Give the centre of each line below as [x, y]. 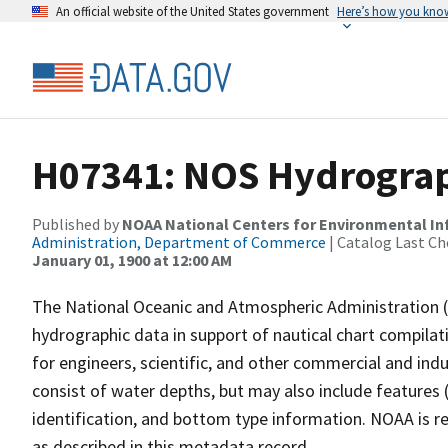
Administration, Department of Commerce [179, 242]
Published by [77, 224]
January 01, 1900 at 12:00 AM [132, 260]
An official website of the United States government [192, 11]
